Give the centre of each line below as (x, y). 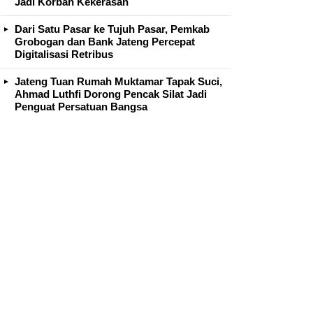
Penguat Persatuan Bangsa (81, 106)
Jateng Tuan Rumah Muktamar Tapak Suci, (118, 81)
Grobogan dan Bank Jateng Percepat (105, 41)
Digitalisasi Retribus (64, 54)
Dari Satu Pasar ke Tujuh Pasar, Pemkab (112, 29)
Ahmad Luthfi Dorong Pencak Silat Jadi (111, 94)
